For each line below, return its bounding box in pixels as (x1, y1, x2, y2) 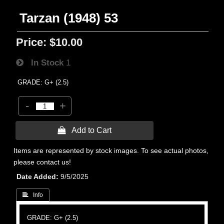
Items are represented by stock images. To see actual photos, (13, 146, 209, 154)
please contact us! (13, 158, 71, 166)
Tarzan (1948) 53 (19, 11, 118, 25)
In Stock (23, 57, 64, 67)
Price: (16, 36, 47, 48)
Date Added (16, 172, 56, 180)
